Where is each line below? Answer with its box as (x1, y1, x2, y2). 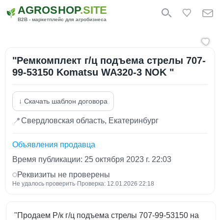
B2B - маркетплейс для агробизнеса (18, 17, 107, 22)
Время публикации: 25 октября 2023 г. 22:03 (12, 155, 171, 164)
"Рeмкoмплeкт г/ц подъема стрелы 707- (12, 55, 84, 66)
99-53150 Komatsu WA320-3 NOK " (12, 67, 174, 78)
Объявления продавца (12, 140, 95, 149)
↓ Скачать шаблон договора (19, 97, 108, 105)
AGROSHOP (18, 4, 80, 16)
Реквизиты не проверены (17, 170, 110, 179)
